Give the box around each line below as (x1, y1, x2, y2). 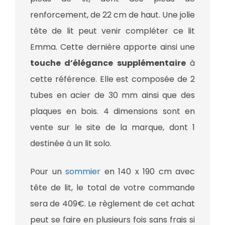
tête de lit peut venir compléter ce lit (30, 25, 195, 37)
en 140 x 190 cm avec (100, 165, 195, 177)
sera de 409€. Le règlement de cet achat (30, 197, 195, 209)
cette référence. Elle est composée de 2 (30, 73, 195, 85)
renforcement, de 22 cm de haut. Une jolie (30, 9, 195, 21)
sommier (65, 165, 100, 177)
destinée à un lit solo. (30, 137, 114, 149)
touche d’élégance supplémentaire (30, 57, 186, 69)
